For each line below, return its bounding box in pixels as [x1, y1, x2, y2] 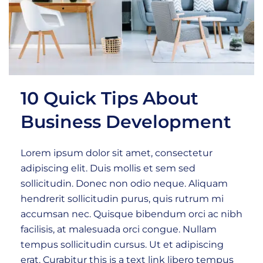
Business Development [21, 110, 231, 133]
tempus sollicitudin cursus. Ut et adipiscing [21, 238, 224, 250]
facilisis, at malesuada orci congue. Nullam [21, 223, 217, 235]
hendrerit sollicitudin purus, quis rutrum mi [21, 193, 224, 204]
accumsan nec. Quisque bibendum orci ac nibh [21, 208, 242, 220]
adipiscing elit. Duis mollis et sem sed [21, 162, 195, 174]
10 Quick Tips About [21, 87, 198, 109]
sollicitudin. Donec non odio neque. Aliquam [21, 177, 228, 189]
